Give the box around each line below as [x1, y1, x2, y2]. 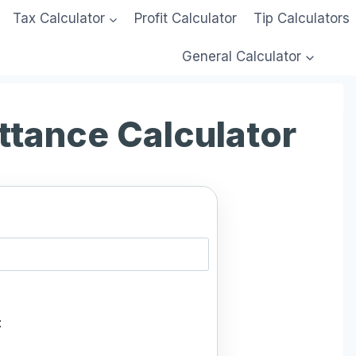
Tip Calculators [253, 10, 350, 27]
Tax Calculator [12, 10, 105, 27]
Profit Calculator [134, 10, 238, 27]
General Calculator [182, 48, 301, 64]
